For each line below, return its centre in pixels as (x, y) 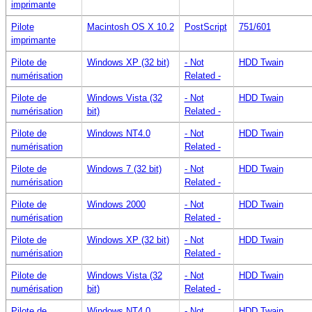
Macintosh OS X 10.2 (130, 26)
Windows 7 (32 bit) (124, 169)
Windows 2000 (116, 204)
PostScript (205, 26)
